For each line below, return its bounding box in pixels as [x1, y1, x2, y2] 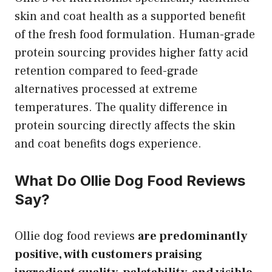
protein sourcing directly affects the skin [15, 117, 236, 134]
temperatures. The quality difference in [15, 99, 228, 115]
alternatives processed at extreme [15, 81, 197, 97]
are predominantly [138, 228, 247, 244]
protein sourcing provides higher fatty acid [15, 44, 248, 61]
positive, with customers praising [15, 246, 202, 262]
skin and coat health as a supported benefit [15, 8, 246, 24]
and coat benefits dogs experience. [15, 135, 202, 152]
